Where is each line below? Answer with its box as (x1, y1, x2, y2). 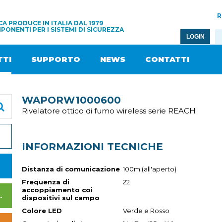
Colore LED (22, 207, 62, 215)
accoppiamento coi (22, 186, 93, 194)
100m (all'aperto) (123, 165, 176, 173)
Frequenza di (22, 178, 69, 186)
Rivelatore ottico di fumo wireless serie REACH (22, 106, 196, 115)
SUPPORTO (31, 55, 80, 64)
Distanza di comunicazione (22, 165, 120, 173)
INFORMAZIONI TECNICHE (22, 141, 163, 153)
